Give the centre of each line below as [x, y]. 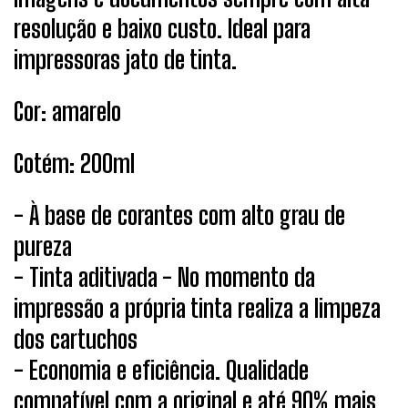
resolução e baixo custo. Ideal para [162, 28]
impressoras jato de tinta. [125, 59]
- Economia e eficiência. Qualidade [161, 370]
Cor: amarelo [67, 111]
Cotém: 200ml [74, 163]
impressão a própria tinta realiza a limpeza [197, 308]
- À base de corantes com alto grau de [179, 215]
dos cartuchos [76, 339]
